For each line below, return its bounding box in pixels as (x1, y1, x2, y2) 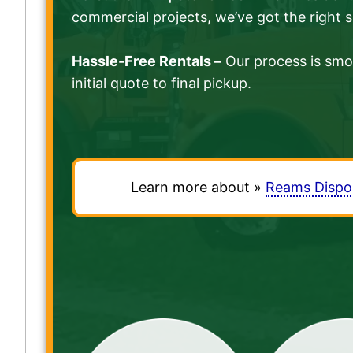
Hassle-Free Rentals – (72, 52, 222, 69)
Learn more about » (130, 178, 266, 195)
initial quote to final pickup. (72, 74, 252, 91)
